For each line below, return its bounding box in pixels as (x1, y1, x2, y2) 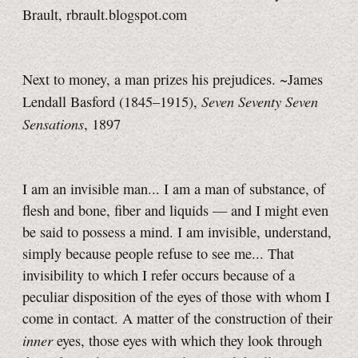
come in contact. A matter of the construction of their (22, 308, 332, 328)
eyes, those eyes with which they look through (53, 331, 322, 351)
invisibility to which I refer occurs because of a (22, 265, 295, 285)
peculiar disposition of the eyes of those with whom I (22, 287, 330, 307)
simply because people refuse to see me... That (22, 244, 294, 264)
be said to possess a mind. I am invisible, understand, (22, 222, 332, 242)
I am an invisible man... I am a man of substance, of (22, 179, 325, 199)
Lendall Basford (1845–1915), (22, 92, 201, 112)
